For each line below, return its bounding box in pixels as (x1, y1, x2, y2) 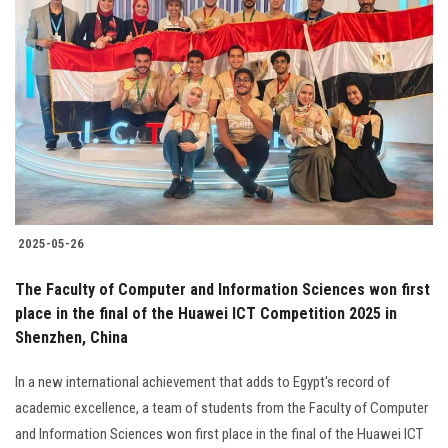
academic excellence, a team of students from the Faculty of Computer (15, 399, 428, 418)
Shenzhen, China (15, 328, 128, 348)
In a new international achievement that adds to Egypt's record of (15, 373, 390, 392)
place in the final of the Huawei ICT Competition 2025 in (15, 304, 397, 324)
